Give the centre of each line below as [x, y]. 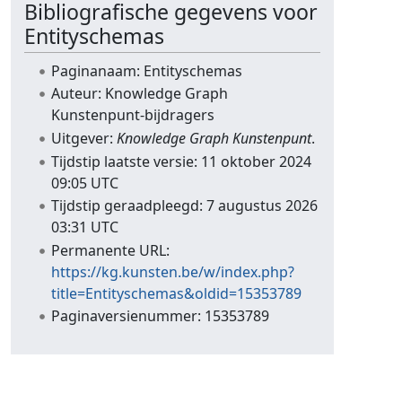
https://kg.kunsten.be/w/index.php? [173, 271]
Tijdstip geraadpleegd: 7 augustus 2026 [185, 206]
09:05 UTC [85, 183]
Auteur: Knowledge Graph [140, 94]
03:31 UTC [85, 227]
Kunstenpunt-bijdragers [133, 115]
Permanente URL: [111, 250]
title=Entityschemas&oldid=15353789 [177, 293]
